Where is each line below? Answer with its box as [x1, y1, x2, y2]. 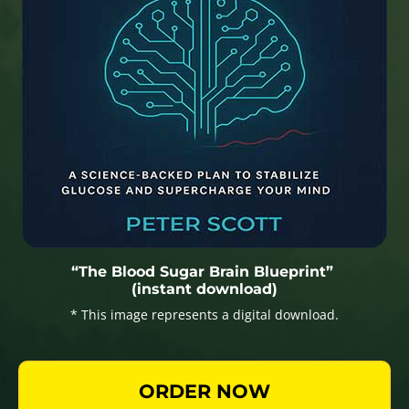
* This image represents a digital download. [70, 305, 339, 323]
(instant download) [131, 279, 278, 298]
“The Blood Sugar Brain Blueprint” [71, 262, 338, 280]
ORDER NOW [139, 379, 270, 403]
